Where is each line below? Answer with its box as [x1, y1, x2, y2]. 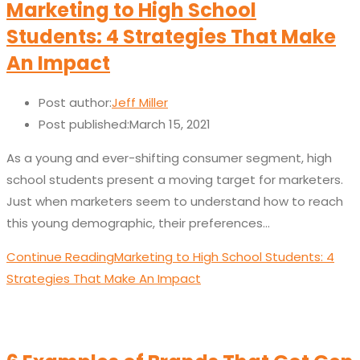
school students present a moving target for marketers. [6, 171, 343, 189]
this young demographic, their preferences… [6, 215, 270, 232]
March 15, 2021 [129, 116, 211, 133]
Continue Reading [6, 248, 114, 266]
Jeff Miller [112, 94, 168, 112]
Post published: [39, 116, 129, 133]
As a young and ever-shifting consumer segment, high [6, 149, 332, 167]
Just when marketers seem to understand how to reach [6, 193, 343, 211]
